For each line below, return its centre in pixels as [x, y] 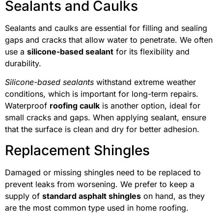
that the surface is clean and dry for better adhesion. [102, 129]
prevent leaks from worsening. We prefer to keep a [100, 184]
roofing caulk [75, 106]
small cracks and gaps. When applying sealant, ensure [106, 118]
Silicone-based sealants [49, 82]
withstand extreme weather [145, 82]
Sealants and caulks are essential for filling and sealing [106, 28]
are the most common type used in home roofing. [97, 207]
